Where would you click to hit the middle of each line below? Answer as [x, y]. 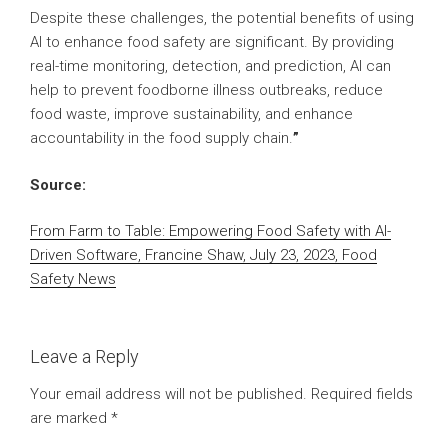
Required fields [362, 394]
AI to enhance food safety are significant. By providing [212, 42]
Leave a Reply [84, 356]
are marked [70, 418]
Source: [58, 184]
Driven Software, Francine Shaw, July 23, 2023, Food [203, 255]
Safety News [73, 279]
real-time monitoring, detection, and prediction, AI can [210, 66]
